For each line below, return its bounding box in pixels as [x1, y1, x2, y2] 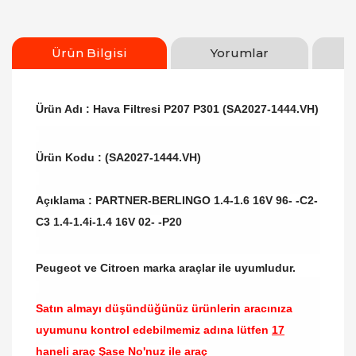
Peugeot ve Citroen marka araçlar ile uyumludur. [36, 261, 296, 274]
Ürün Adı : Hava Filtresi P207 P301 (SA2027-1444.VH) [36, 103, 319, 115]
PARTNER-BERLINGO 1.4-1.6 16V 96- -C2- [95, 194, 318, 207]
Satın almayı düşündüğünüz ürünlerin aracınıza [36, 302, 292, 315]
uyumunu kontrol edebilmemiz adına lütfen [36, 323, 272, 336]
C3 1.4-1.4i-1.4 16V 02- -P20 [36, 215, 182, 228]
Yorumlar [211, 45, 269, 60]
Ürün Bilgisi [52, 45, 127, 60]
